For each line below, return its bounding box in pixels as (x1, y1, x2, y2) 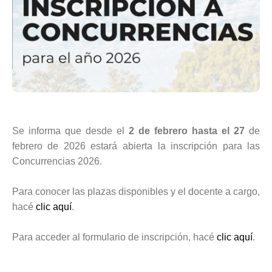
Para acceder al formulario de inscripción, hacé (12, 231, 214, 242)
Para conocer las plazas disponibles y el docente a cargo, (12, 186, 260, 197)
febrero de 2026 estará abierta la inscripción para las (12, 140, 260, 151)
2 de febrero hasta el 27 (129, 125, 245, 136)
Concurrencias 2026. (12, 155, 102, 166)
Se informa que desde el (12, 125, 129, 136)
